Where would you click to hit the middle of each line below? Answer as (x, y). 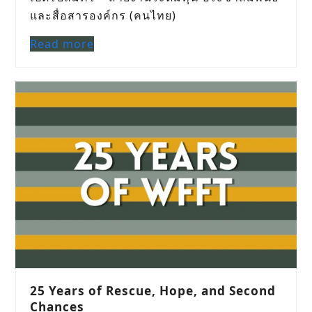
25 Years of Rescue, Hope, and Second (153, 291)
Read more (62, 44)
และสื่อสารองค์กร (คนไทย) (103, 15)
